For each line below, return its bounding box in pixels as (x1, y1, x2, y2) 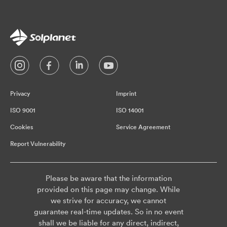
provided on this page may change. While (37, 184, 180, 195)
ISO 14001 (116, 106, 144, 115)
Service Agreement (116, 123, 170, 131)
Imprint (116, 90, 136, 98)
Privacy (10, 90, 30, 98)
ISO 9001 (10, 106, 35, 115)
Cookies (10, 123, 33, 131)
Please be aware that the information (45, 173, 172, 183)
